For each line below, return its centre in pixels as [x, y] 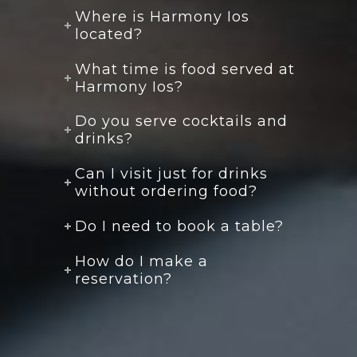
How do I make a [142, 261]
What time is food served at [185, 69]
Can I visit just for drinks [172, 174]
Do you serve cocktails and [182, 122]
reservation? [124, 279]
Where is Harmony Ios [163, 16]
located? [109, 34]
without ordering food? [167, 192]
